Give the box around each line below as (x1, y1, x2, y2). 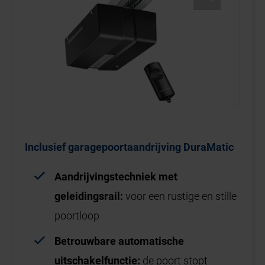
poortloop (54, 209, 100, 222)
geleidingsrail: (54, 190, 124, 203)
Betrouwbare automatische (54, 235, 185, 248)
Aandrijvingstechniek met (54, 170, 178, 183)
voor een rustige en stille (123, 190, 237, 203)
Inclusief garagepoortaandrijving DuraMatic (25, 141, 234, 154)
